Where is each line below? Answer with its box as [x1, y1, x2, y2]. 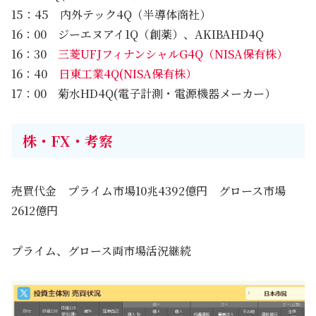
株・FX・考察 [23, 130, 113, 152]
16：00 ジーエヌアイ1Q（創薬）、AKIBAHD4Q [11, 25, 264, 42]
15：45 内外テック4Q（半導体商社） [11, 6, 211, 23]
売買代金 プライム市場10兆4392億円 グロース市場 [11, 182, 286, 199]
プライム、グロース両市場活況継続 [11, 242, 191, 259]
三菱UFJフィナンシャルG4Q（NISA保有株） [58, 45, 288, 62]
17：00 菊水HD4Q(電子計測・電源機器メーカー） [11, 85, 276, 102]
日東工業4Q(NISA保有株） [59, 65, 197, 82]
